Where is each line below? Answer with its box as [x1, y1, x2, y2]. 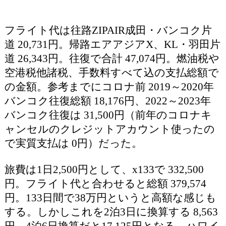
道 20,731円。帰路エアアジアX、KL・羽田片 [4, 38, 220, 50]
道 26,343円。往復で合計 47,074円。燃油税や [4, 52, 219, 65]
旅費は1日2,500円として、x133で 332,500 [4, 163, 204, 176]
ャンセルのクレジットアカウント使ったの [4, 123, 215, 135]
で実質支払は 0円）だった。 [4, 137, 142, 149]
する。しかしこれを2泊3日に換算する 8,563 [4, 206, 218, 218]
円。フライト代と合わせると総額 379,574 [4, 178, 206, 190]
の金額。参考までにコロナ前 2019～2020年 [4, 81, 214, 93]
